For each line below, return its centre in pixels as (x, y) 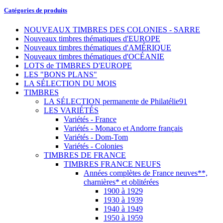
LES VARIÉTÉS (71, 111)
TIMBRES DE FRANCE (85, 155)
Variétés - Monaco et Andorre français (123, 128)
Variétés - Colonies (93, 146)
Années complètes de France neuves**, (146, 173)
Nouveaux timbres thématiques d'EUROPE (92, 39)
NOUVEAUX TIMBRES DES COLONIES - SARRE (112, 30)
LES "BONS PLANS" (60, 75)
